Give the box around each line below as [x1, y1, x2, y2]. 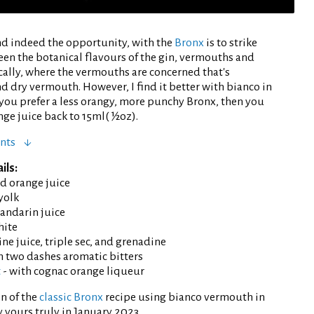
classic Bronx [39, 290, 103, 303]
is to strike [204, 36, 257, 49]
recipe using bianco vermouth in [103, 290, 265, 303]
